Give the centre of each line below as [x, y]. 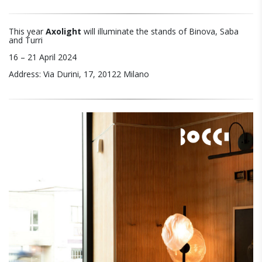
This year [27, 31]
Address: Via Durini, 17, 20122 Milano [79, 74]
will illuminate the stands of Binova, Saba [160, 31]
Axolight [63, 31]
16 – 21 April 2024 [43, 57]
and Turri [26, 40]
